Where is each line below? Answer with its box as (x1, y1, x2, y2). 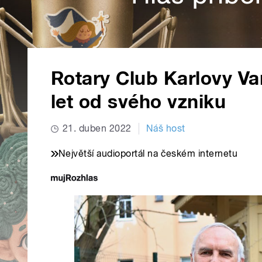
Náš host (146, 123, 185, 135)
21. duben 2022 (63, 123, 132, 135)
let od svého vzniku (51, 91, 226, 113)
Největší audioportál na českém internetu (58, 148, 238, 160)
